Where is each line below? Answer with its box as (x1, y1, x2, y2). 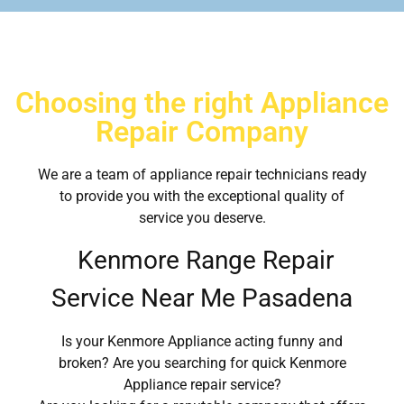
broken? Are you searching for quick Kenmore (58, 353, 346, 372)
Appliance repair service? (123, 375, 281, 393)
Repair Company (96, 115, 308, 150)
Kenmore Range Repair (70, 245, 334, 276)
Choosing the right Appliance (15, 86, 389, 121)
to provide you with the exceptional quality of (60, 188, 344, 206)
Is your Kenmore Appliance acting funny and (61, 332, 343, 350)
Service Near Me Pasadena (51, 283, 353, 314)
